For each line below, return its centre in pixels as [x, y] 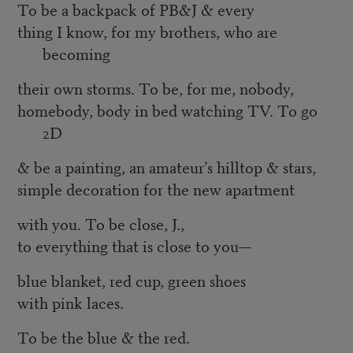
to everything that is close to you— [134, 246]
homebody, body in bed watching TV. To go [167, 110]
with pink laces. [70, 303]
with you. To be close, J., [100, 224]
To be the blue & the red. [103, 337]
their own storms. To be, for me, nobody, [155, 88]
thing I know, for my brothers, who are [147, 32]
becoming [76, 54]
